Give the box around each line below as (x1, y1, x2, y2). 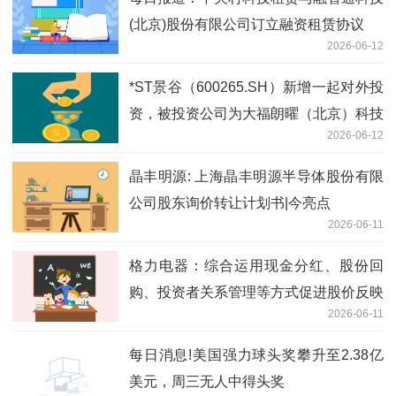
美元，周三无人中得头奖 (129, 373, 285, 389)
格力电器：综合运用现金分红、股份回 (129, 257, 384, 273)
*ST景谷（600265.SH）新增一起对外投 (129, 79, 384, 95)
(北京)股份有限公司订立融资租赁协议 (129, 16, 364, 32)
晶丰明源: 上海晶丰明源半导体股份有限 (129, 168, 384, 184)
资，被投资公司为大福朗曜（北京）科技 (129, 105, 384, 121)
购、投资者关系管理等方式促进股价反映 (129, 284, 384, 300)
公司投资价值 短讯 (129, 310, 246, 326)
